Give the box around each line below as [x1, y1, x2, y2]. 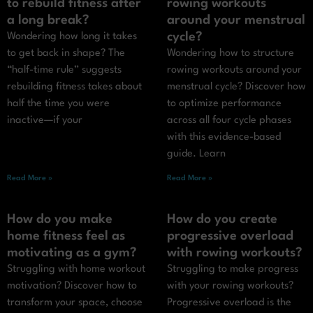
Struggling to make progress [167, 264, 298, 275]
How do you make [7, 213, 112, 226]
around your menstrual [167, 14, 305, 27]
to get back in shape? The [7, 48, 125, 59]
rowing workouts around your [167, 65, 302, 76]
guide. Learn [167, 149, 226, 160]
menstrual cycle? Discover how [167, 82, 306, 93]
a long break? [7, 14, 89, 27]
